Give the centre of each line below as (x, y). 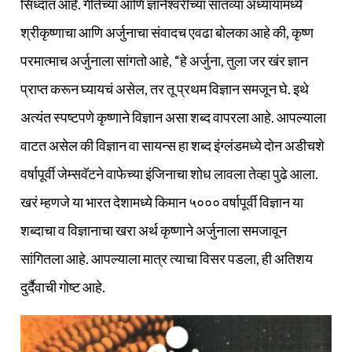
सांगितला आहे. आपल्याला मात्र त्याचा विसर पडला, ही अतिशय (167, 258)
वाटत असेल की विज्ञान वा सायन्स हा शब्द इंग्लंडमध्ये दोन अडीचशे (172, 145)
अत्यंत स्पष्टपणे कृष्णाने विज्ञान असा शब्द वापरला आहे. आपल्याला (173, 117)
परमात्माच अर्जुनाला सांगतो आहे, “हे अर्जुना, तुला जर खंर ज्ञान (164, 60)
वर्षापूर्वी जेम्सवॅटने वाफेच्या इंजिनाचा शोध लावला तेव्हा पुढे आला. (169, 173)
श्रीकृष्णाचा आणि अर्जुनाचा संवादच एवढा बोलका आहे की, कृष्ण (167, 32)
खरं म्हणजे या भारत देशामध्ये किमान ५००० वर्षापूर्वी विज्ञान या (162, 202)
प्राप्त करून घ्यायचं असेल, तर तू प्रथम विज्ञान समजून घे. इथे (165, 88)
